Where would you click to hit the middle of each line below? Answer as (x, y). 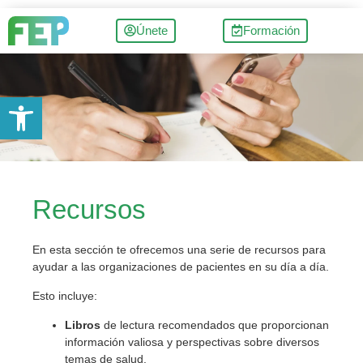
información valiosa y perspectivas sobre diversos (192, 342)
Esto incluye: (65, 296)
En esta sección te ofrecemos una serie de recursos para (179, 250)
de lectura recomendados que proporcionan (215, 325)
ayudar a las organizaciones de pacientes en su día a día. (181, 267)
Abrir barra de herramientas (84, 105)
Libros (83, 325)
